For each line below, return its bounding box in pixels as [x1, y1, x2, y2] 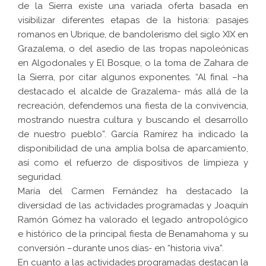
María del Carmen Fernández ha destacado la [18, 186, 248, 197]
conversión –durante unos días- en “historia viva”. [18, 243, 224, 254]
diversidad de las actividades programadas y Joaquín [18, 200, 248, 211]
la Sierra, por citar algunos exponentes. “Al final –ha [18, 72, 248, 83]
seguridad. [18, 172, 62, 183]
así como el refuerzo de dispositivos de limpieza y [18, 157, 248, 169]
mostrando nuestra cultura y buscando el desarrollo [18, 115, 248, 126]
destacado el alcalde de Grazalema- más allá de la [18, 86, 248, 97]
